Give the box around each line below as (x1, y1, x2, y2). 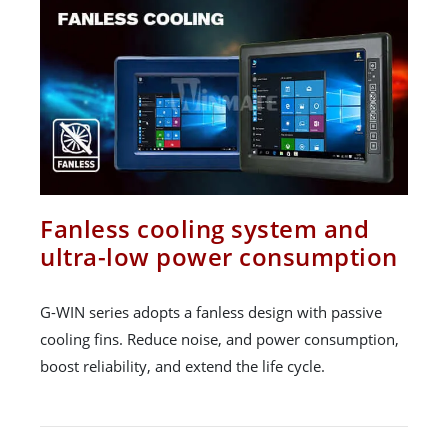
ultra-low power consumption (40, 239, 398, 273)
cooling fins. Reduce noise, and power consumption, (40, 328, 399, 349)
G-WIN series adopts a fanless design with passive (40, 301, 382, 322)
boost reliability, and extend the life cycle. (40, 355, 325, 376)
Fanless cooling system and (40, 211, 369, 245)
